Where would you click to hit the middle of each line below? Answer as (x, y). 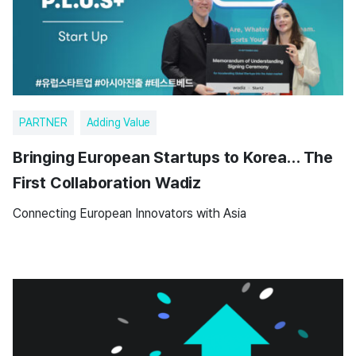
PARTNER (43, 122)
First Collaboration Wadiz (107, 183)
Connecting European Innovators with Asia (130, 213)
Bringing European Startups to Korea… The (173, 157)
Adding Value (118, 122)
